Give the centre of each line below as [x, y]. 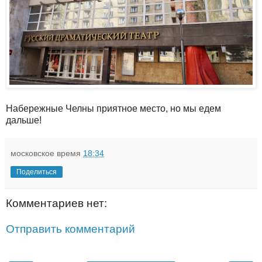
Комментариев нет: [56, 204]
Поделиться [37, 172]
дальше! [24, 120]
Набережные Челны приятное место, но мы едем [113, 109]
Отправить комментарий [70, 229]
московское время [47, 154]
